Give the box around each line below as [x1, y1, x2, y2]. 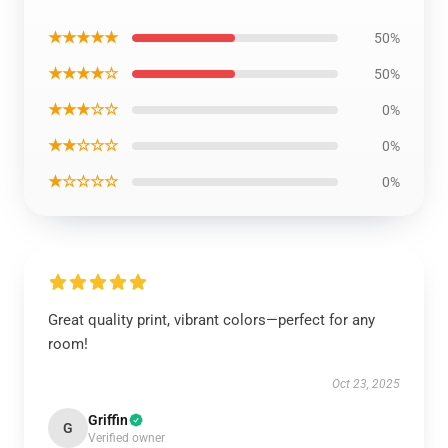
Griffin [88, 412, 128, 428]
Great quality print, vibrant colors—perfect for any [48, 311, 375, 329]
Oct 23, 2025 [332, 377, 400, 391]
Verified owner [88, 431, 165, 445]
